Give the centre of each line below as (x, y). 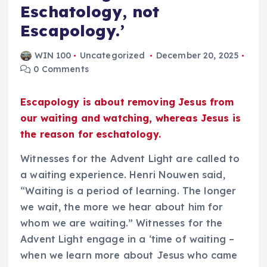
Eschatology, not (90, 12)
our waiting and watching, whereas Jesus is (131, 118)
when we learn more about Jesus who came (129, 255)
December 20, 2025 (198, 56)
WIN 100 (53, 56)
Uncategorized (112, 56)
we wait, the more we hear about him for (122, 207)
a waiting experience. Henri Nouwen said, (123, 175)
